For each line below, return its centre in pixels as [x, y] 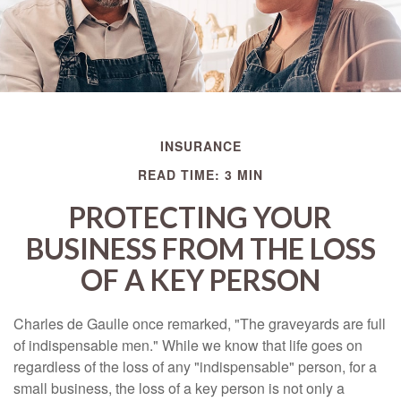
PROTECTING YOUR [200, 217]
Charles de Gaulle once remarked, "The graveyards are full [200, 324]
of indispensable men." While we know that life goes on [188, 345]
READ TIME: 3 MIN [200, 175]
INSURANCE [200, 146]
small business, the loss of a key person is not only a [179, 388]
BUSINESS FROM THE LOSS [200, 248]
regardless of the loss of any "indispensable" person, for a [195, 367]
